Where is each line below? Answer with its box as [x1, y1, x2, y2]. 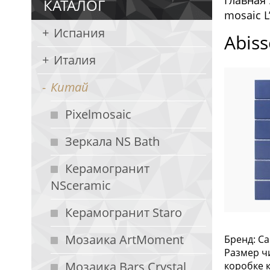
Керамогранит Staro [65, 204, 182, 221]
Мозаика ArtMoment [65, 231, 184, 248]
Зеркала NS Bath [65, 133, 160, 149]
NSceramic [51, 177, 111, 193]
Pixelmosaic [65, 106, 131, 122]
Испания [54, 25, 105, 41]
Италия [54, 52, 96, 68]
